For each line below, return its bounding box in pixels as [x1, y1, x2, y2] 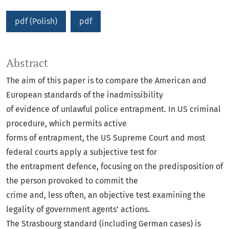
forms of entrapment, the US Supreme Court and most [6, 133, 205, 143]
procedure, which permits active [6, 119, 127, 129]
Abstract [6, 56, 48, 71]
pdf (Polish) [15, 16, 57, 27]
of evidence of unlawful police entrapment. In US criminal [6, 104, 221, 114]
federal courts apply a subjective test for [6, 147, 157, 157]
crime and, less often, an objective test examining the [6, 190, 205, 200]
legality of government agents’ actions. [6, 204, 150, 215]
